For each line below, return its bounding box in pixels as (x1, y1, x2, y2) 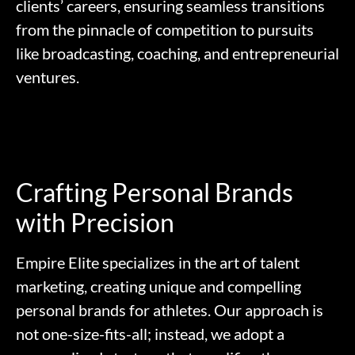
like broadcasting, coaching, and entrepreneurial (16, 44, 339, 63)
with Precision (16, 207, 174, 239)
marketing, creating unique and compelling (16, 277, 301, 296)
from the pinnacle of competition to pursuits (16, 20, 314, 39)
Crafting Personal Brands (16, 177, 293, 208)
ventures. (16, 67, 79, 86)
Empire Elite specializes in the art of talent (16, 253, 300, 273)
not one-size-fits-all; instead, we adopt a (16, 324, 284, 344)
